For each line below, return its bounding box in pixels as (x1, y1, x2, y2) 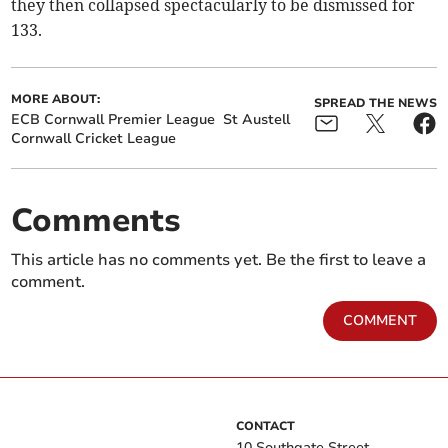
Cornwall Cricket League (11, 128, 177, 148)
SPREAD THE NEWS (313, 94, 437, 111)
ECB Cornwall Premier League (11, 109, 216, 129)
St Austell (223, 109, 291, 129)
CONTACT (236, 417, 295, 434)
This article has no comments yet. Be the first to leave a (11, 248, 427, 271)
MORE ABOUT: (11, 90, 101, 107)
